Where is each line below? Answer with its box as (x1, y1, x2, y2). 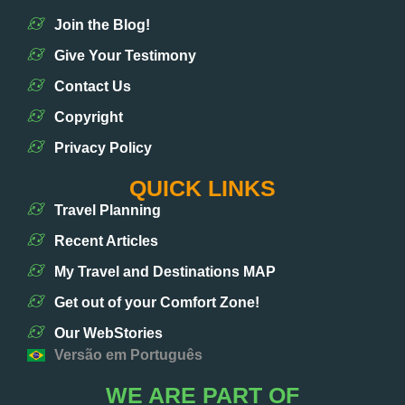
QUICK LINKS (129, 174, 276, 201)
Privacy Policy (54, 139, 152, 155)
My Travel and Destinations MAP (54, 263, 276, 279)
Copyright (54, 108, 123, 125)
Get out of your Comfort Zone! (54, 294, 259, 310)
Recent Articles (54, 232, 158, 249)
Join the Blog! (54, 16, 150, 33)
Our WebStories (54, 325, 163, 341)
